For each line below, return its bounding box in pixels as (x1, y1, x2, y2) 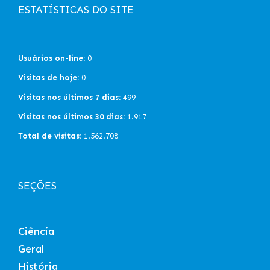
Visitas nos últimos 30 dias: (18, 111, 125, 121)
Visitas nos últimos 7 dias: (18, 92, 121, 102)
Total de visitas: (18, 131, 81, 141)
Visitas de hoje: (18, 73, 79, 83)
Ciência (18, 225, 54, 237)
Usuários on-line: (18, 53, 85, 63)
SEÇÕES (18, 179, 57, 192)
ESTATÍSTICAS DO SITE (18, 3, 134, 16)
